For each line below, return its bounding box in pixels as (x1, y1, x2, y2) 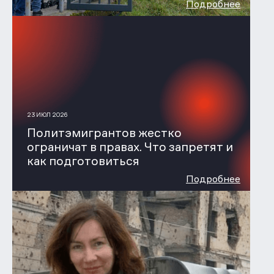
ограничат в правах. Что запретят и (26, 139, 233, 154)
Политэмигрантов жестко (26, 125, 182, 140)
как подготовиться (26, 153, 139, 168)
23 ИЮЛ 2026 (26, 111, 67, 119)
